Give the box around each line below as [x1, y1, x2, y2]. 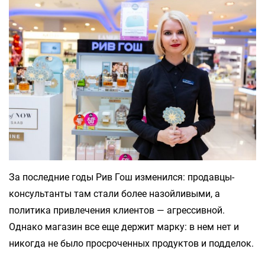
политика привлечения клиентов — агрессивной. [9, 205, 225, 216]
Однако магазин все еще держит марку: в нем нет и [9, 221, 239, 233]
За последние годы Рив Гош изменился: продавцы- [9, 172, 234, 183]
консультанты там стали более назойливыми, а [9, 188, 220, 200]
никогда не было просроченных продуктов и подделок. [9, 238, 254, 250]
